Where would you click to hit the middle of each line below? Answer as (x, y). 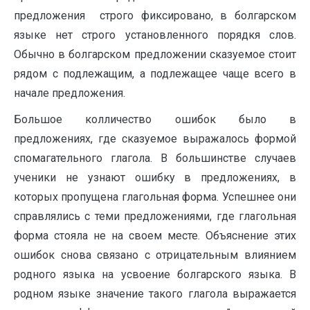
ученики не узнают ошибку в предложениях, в (155, 178)
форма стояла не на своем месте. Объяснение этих (155, 236)
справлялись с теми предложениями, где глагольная (155, 217)
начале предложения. (70, 93)
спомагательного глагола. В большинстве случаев (155, 158)
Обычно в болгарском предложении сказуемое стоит (155, 55)
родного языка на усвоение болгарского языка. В (155, 275)
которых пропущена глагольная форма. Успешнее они (155, 197)
